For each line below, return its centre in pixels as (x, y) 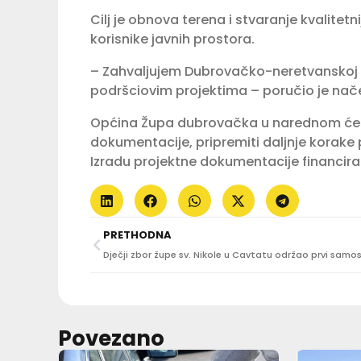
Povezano (111, 339)
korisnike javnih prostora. (172, 39)
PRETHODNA (137, 235)
